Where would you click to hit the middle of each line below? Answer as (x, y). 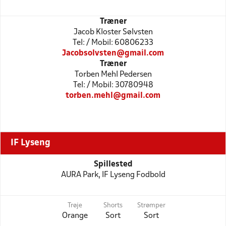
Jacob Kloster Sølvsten (113, 32)
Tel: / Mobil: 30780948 (113, 85)
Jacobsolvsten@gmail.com (113, 53)
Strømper (151, 206)
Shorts (113, 206)
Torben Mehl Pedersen (113, 74)
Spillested (113, 164)
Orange (75, 216)
